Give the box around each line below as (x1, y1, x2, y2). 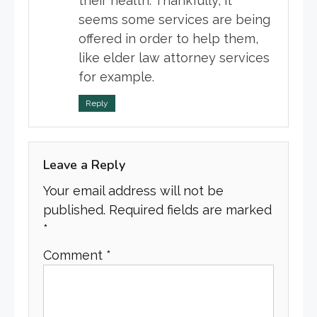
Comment (43, 248, 106, 263)
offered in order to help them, (79, 31, 258, 47)
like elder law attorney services (79, 50, 270, 66)
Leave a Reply (43, 156, 125, 174)
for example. (79, 69, 154, 85)
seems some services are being (79, 12, 270, 28)
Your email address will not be (43, 183, 224, 199)
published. (43, 202, 105, 218)
